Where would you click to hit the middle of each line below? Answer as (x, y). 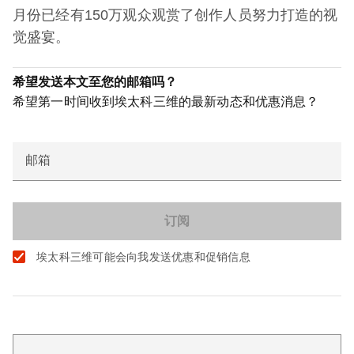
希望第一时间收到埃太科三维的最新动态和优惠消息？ (166, 102)
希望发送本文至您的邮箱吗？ (95, 82)
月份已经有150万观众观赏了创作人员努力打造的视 (175, 15)
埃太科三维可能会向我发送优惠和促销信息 (143, 257)
